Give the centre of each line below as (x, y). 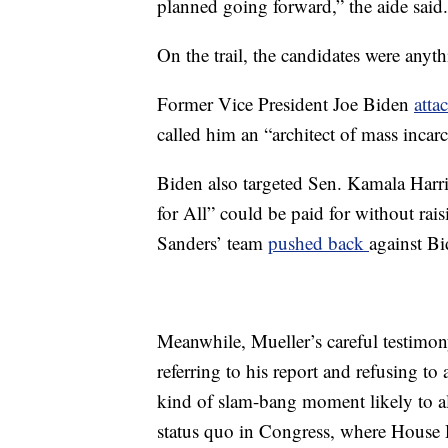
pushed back (318, 242)
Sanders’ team (212, 242)
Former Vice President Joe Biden (285, 103)
